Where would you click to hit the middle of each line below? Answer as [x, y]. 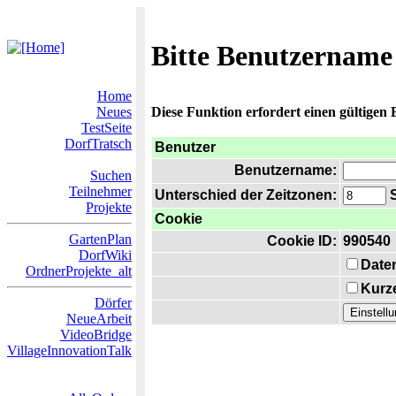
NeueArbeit [99, 319]
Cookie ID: [302, 241]
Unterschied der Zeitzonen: [246, 195]
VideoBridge [96, 335]
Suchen [111, 175]
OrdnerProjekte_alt [79, 271]
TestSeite [107, 128]
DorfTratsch [98, 144]
